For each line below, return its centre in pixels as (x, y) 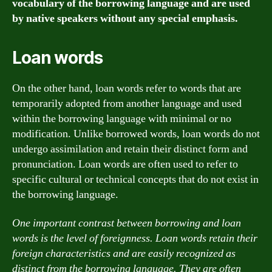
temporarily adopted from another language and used (127, 103)
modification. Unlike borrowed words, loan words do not (136, 134)
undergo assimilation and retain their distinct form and (130, 149)
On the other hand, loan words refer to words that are (127, 88)
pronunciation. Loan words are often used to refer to (125, 164)
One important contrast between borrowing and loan (127, 223)
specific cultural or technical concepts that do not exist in (135, 179)
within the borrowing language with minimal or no (122, 118)
